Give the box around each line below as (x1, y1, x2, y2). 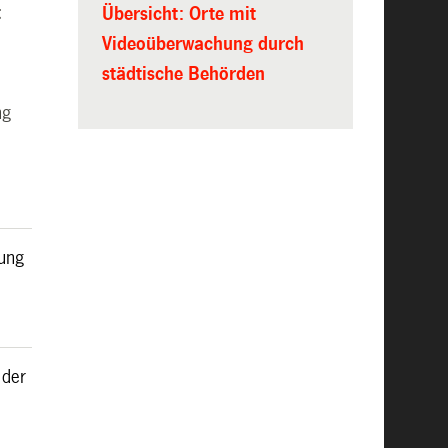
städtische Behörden (101, 64, 265, 85)
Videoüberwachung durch (101, 34, 304, 55)
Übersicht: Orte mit (101, 4, 256, 25)
